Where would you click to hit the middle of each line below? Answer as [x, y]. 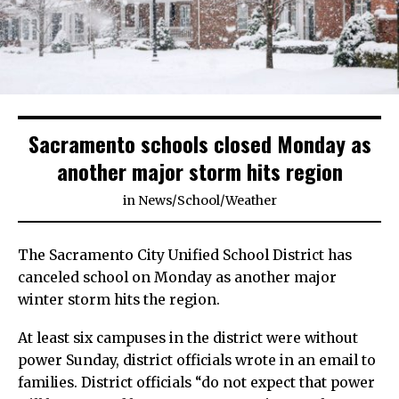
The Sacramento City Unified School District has [185, 256]
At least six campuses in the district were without [188, 338]
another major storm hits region [199, 171]
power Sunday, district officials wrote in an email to [197, 361]
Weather [251, 201]
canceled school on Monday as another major [177, 278]
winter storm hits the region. [119, 300]
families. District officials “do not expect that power [196, 383]
